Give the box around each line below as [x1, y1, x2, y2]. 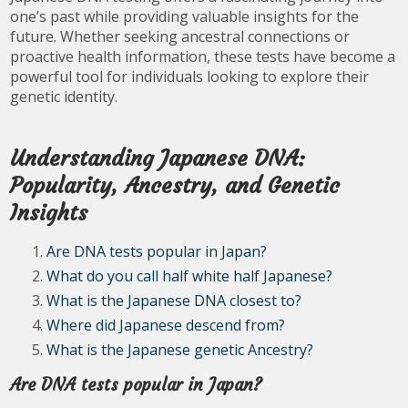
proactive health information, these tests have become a [10, 46, 396, 67]
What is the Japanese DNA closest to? [46, 291, 302, 311]
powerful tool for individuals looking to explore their [10, 66, 370, 87]
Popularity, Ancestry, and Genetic [10, 172, 341, 200]
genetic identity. [10, 87, 118, 107]
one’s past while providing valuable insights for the [10, 6, 360, 27]
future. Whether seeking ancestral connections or [10, 26, 351, 47]
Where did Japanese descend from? [46, 315, 286, 336]
